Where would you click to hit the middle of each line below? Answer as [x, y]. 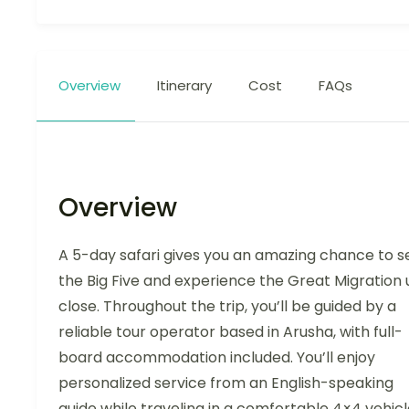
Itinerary [184, 86]
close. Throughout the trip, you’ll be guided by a [227, 307]
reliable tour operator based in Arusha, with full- [231, 332]
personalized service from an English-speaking [226, 383]
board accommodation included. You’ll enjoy [217, 358]
